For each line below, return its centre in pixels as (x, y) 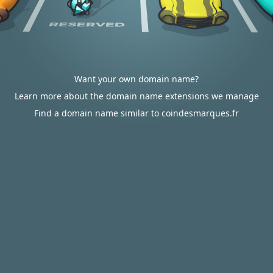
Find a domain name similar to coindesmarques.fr (136, 113)
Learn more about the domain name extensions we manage (136, 96)
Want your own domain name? (136, 79)
